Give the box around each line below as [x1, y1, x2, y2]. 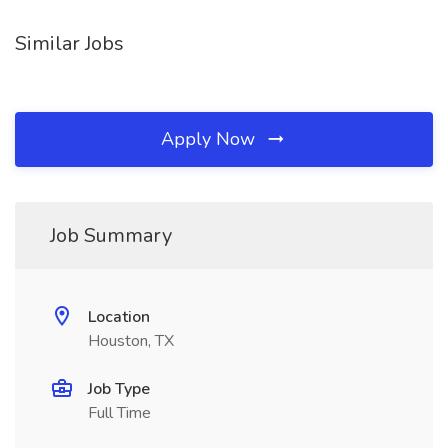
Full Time [88, 402, 151, 424]
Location [88, 306, 150, 328]
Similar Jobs [15, 30, 124, 57]
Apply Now [161, 127, 260, 151]
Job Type [88, 378, 150, 400]
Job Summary [50, 222, 172, 249]
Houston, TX [88, 330, 174, 352]
